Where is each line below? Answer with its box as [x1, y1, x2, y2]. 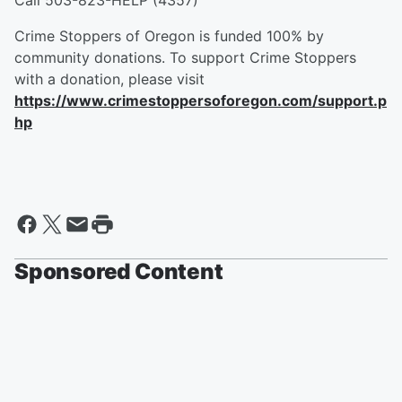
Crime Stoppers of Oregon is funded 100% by [14, 27, 324, 46]
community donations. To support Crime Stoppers [14, 48, 356, 67]
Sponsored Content [14, 258, 223, 285]
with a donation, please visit [14, 70, 205, 89]
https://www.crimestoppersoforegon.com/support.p [14, 92, 387, 110]
